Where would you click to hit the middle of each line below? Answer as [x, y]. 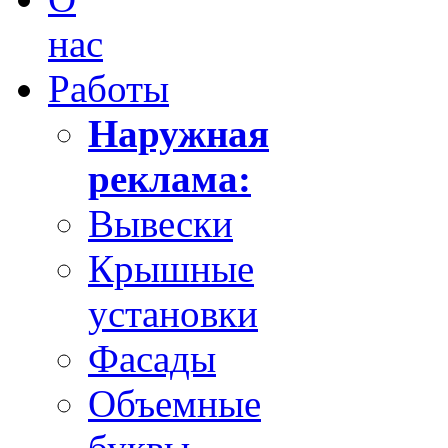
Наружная [178, 133]
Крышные [171, 268]
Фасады [152, 358]
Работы [108, 88]
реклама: [169, 178]
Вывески [160, 223]
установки [173, 313]
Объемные [174, 403]
